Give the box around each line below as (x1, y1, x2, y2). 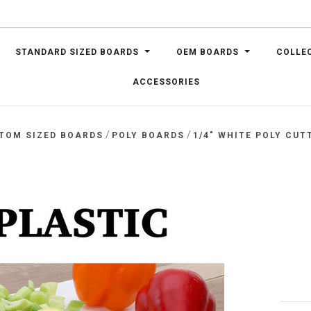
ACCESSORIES (133, 77, 200, 87)
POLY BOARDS (112, 131, 185, 140)
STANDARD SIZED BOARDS (15, 47, 139, 57)
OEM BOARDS (176, 47, 239, 57)
